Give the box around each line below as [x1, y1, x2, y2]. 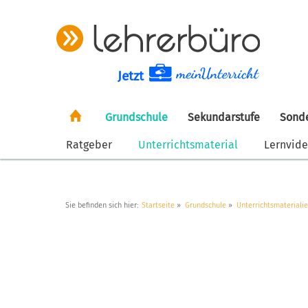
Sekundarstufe [188, 110, 260, 124]
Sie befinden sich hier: [65, 201, 138, 210]
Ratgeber [66, 138, 112, 151]
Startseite [142, 201, 175, 210]
